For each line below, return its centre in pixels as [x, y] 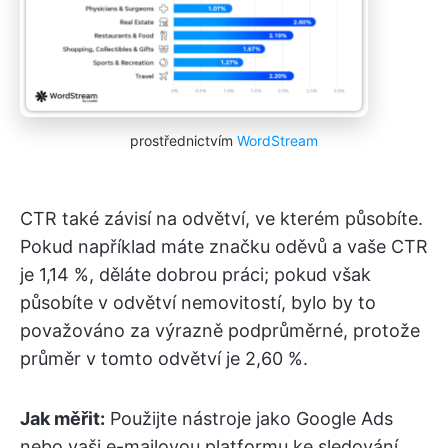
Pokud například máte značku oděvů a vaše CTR [224, 246]
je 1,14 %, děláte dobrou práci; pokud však [195, 274]
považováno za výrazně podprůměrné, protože [220, 330]
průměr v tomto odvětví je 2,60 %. [164, 358]
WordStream [277, 140]
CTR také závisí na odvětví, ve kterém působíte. [221, 218]
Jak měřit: [62, 418]
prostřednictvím [183, 140]
